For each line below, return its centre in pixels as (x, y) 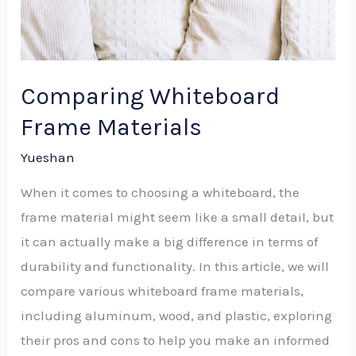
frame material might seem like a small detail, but (178, 217)
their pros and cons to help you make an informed (176, 340)
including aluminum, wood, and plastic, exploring (177, 315)
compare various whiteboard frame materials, (163, 290)
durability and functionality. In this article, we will (175, 266)
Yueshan (48, 157)
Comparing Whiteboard (151, 96)
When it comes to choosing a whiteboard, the (161, 192)
